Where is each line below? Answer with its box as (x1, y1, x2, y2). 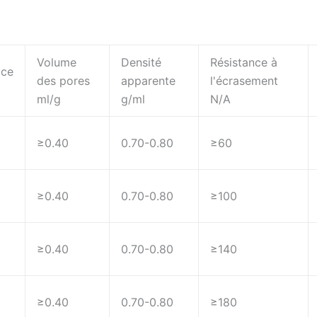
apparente (121, 74, 175, 88)
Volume (37, 55, 76, 70)
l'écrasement (210, 74, 278, 88)
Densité (121, 55, 161, 70)
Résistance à (210, 55, 277, 70)
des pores (37, 74, 90, 88)
